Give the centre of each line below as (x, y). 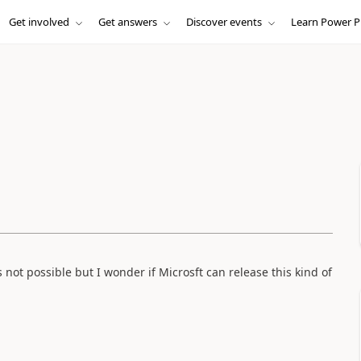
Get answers (127, 22)
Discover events (224, 22)
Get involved (39, 22)
